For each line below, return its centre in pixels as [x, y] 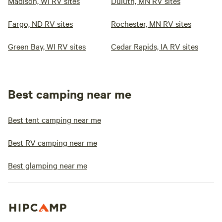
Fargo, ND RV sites [40, 23]
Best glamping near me [48, 165]
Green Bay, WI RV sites [47, 46]
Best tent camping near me [55, 119]
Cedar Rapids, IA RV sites [155, 46]
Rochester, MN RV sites [151, 23]
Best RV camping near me [53, 142]
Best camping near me [70, 94]
